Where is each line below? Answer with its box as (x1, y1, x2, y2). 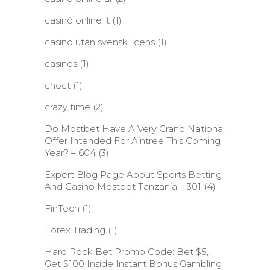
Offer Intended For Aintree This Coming (45, 135, 221, 146)
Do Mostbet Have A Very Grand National (45, 123, 225, 134)
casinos (45, 58, 77, 69)
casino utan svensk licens (45, 36, 155, 48)
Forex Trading (45, 224, 105, 236)
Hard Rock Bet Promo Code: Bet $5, (45, 246, 209, 257)
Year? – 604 (45, 147, 96, 159)
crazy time (45, 101, 90, 113)
